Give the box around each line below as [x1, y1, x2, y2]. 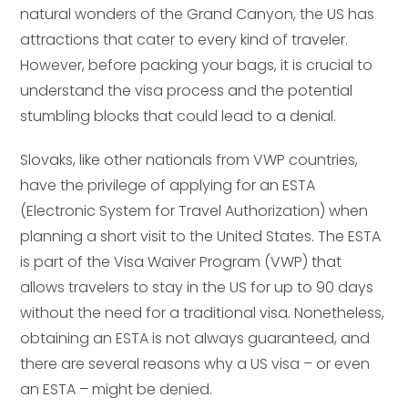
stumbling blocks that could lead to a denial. [20, 106, 337, 127]
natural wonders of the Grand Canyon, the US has [20, 4, 375, 25]
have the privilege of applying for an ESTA [20, 175, 316, 197]
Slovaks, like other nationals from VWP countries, [20, 149, 359, 171]
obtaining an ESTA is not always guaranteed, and [20, 328, 371, 350]
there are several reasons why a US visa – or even [20, 353, 371, 375]
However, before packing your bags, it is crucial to [20, 55, 373, 76]
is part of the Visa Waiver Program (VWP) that [20, 251, 342, 273]
